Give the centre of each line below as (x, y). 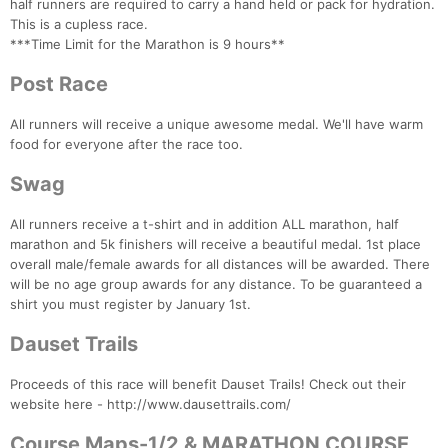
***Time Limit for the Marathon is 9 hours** (147, 44)
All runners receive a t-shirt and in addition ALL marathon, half (204, 224)
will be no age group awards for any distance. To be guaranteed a (216, 284)
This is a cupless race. (79, 24)
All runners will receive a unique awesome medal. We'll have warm (216, 124)
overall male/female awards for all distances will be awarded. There (220, 264)
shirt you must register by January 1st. (130, 304)
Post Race (59, 84)
